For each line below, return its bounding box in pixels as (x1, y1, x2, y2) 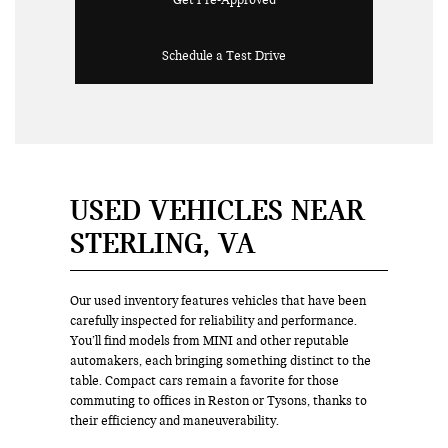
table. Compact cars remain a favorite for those (70, 373, 339, 390)
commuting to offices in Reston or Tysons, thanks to (70, 393, 367, 410)
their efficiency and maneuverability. (70, 413, 279, 430)
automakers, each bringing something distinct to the (70, 353, 371, 370)
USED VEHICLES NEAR (70, 193, 364, 228)
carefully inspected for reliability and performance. (70, 313, 357, 330)
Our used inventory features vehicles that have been (70, 293, 366, 310)
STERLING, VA (70, 226, 255, 261)
